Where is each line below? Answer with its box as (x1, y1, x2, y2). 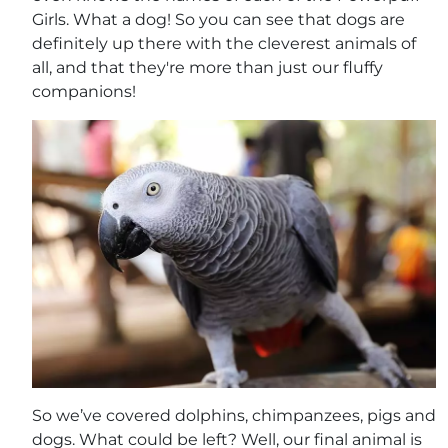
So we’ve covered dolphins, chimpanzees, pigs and (32, 406, 436, 426)
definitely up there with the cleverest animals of (32, 33, 416, 53)
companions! (32, 81, 136, 101)
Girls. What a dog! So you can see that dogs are (32, 9, 405, 29)
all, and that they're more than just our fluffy (32, 57, 383, 77)
